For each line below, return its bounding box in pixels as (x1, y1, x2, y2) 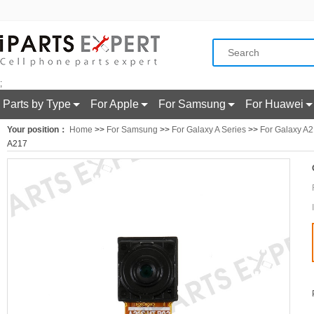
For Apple (90, 98, 139, 110)
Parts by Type (3, 98, 71, 110)
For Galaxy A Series (172, 125, 246, 135)
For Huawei (245, 98, 303, 110)
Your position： (7, 125, 67, 135)
